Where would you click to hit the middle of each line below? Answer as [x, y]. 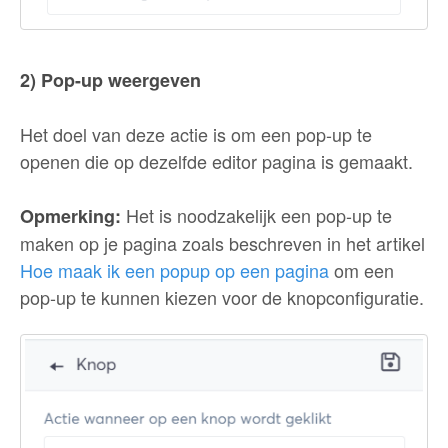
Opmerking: [70, 216]
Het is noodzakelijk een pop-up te [256, 215]
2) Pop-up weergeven [110, 80]
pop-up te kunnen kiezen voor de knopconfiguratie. [222, 297]
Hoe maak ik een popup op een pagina [174, 270]
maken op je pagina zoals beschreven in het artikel [222, 243]
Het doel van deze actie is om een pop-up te [196, 134]
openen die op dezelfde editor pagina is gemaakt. [216, 161]
